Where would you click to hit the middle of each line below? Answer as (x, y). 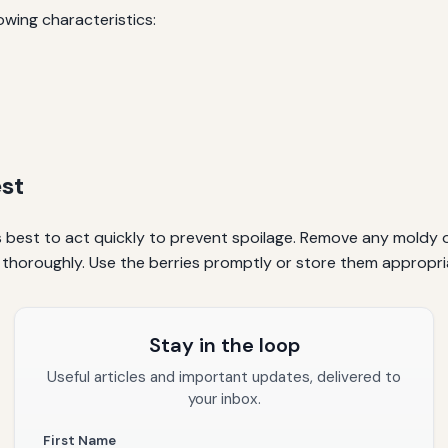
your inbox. (224, 399)
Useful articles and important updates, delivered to (224, 377)
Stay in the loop (224, 345)
